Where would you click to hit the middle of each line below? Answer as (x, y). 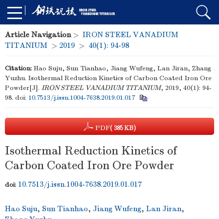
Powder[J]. (23, 88)
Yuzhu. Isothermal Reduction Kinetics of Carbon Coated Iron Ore (108, 78)
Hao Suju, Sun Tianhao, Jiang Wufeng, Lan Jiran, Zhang (122, 68)
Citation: (18, 68)
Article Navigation (38, 35)
